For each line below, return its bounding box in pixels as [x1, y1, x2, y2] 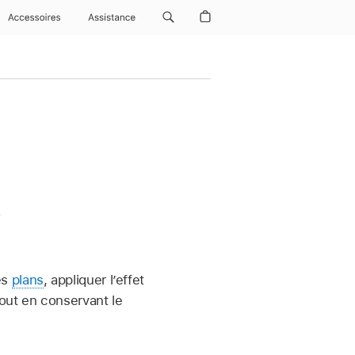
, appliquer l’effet [43, 271, 145, 288]
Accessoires [6, 12, 61, 23]
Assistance [87, 12, 135, 23]
